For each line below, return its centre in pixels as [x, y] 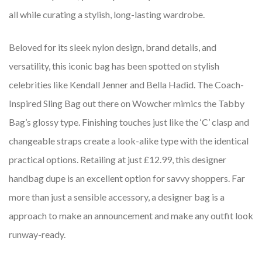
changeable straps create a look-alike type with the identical [129, 141]
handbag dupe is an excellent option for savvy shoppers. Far [127, 178]
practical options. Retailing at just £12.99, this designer [118, 160]
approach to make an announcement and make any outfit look [131, 216]
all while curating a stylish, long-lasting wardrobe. [107, 15]
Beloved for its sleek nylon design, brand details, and [113, 47]
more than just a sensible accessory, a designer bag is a [117, 197]
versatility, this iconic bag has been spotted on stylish [114, 66]
